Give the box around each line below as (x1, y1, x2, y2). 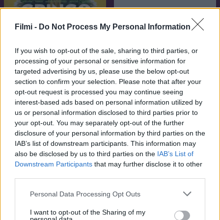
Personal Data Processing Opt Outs (30, 190, 140, 198)
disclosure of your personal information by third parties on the (15, 129, 205, 137)
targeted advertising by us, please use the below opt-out (15, 67, 189, 75)
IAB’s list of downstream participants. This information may (15, 139, 196, 147)
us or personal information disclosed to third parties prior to (15, 109, 198, 116)
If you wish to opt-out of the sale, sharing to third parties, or (15, 47, 198, 55)
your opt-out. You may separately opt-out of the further (15, 119, 184, 127)
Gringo (4, 97, 29, 106)
